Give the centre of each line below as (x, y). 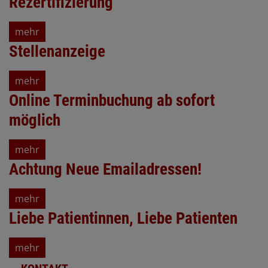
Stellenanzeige (57, 52)
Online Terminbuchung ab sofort (112, 101)
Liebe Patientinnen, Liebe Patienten (123, 219)
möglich (35, 121)
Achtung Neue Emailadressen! (105, 170)
